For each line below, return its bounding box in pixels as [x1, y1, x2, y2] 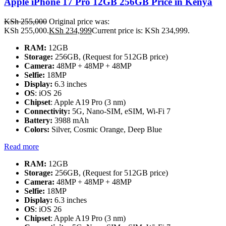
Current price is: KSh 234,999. [92, 26, 190, 35]
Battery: [24, 116, 52, 125]
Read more [4, 142, 39, 151]
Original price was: [49, 17, 109, 26]
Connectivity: [24, 106, 70, 116]
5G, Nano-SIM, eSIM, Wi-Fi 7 [70, 106, 171, 116]
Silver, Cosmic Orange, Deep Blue [51, 125, 162, 134]
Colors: [24, 125, 51, 134]
